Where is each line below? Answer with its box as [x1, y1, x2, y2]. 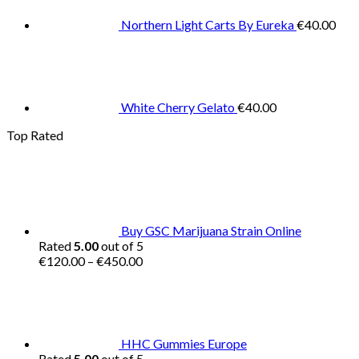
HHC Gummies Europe [121, 336, 247, 352]
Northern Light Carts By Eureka [121, 17, 294, 33]
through [142, 298, 185, 314]
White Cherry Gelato [121, 99, 235, 115]
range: [142, 268, 176, 284]
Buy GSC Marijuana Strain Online [121, 223, 301, 239]
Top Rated [6, 127, 63, 143]
